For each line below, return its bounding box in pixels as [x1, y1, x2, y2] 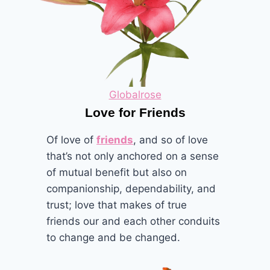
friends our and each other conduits [46, 215, 221, 227]
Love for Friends [84, 105, 186, 119]
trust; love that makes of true [46, 198, 187, 211]
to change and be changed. [46, 231, 181, 243]
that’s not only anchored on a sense [46, 149, 219, 162]
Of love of [46, 133, 97, 146]
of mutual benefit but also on [46, 166, 187, 178]
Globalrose [108, 88, 162, 101]
